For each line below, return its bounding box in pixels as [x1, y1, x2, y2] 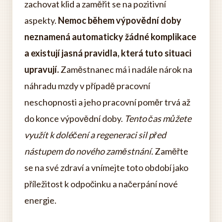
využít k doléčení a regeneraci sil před [24, 129, 166, 140]
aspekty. [24, 15, 58, 26]
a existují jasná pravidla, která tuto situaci [24, 48, 191, 58]
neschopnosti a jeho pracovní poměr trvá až [24, 97, 190, 108]
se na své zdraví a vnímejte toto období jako [24, 162, 188, 173]
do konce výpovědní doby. [24, 113, 124, 124]
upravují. [24, 64, 59, 75]
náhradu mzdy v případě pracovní [24, 80, 150, 91]
